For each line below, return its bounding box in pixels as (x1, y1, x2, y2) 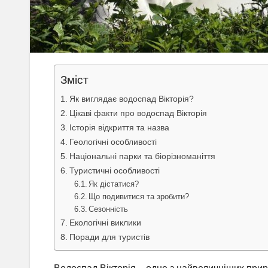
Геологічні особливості (69, 137, 157, 147)
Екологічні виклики (69, 218, 141, 228)
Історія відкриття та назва (69, 123, 169, 133)
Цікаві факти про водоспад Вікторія (69, 108, 207, 118)
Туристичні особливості (69, 166, 160, 176)
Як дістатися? (89, 179, 139, 189)
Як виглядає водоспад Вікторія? (69, 94, 194, 104)
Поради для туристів (69, 232, 150, 242)
